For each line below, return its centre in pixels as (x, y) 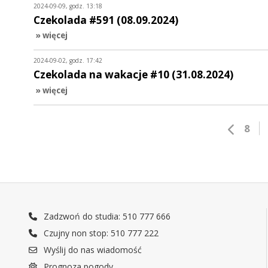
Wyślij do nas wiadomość (92, 250)
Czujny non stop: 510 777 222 (100, 233)
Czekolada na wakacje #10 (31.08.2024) (133, 75)
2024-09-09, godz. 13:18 (68, 6)
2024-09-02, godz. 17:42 (68, 61)
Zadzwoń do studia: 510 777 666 (106, 217)
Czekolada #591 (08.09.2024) (106, 20)
